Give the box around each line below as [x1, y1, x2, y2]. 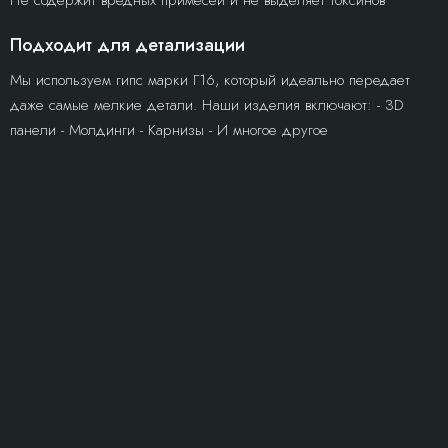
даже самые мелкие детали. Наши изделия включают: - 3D [10, 94, 404, 116]
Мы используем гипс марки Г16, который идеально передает [10, 69, 410, 91]
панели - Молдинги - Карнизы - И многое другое [10, 119, 328, 141]
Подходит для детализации [10, 32, 245, 58]
